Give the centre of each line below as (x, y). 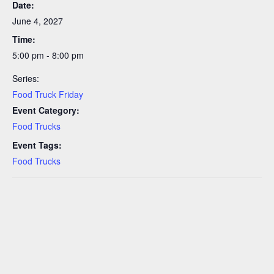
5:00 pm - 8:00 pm (48, 55)
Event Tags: (37, 145)
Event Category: (46, 110)
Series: (26, 79)
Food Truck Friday (48, 94)
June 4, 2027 (38, 20)
